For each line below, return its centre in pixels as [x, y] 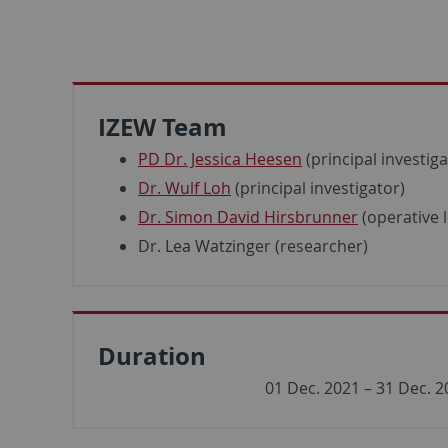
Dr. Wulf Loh [184, 187]
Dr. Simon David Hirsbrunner [248, 216]
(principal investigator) [318, 187]
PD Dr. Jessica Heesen [220, 158]
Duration [152, 355]
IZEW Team [162, 126]
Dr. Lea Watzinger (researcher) [253, 245]
